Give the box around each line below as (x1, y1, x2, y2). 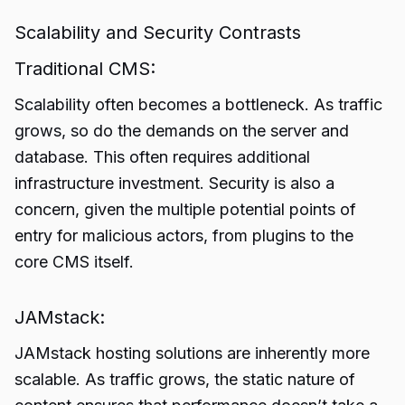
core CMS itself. (14, 252, 134, 271)
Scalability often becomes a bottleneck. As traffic (14, 95, 382, 114)
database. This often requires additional (14, 147, 310, 166)
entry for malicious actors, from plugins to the (14, 226, 353, 245)
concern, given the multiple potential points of (14, 200, 356, 219)
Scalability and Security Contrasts (14, 22, 301, 43)
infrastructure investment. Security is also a (14, 174, 334, 193)
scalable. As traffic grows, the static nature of (14, 370, 355, 389)
